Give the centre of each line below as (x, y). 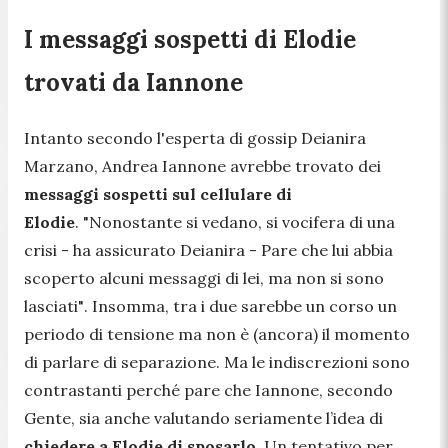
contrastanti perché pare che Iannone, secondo (208, 389)
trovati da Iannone (133, 83)
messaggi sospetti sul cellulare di (158, 193)
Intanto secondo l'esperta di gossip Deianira (195, 137)
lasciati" (54, 305)
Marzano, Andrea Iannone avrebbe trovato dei (202, 165)
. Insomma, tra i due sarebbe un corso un (240, 305)
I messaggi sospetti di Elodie (190, 40)
